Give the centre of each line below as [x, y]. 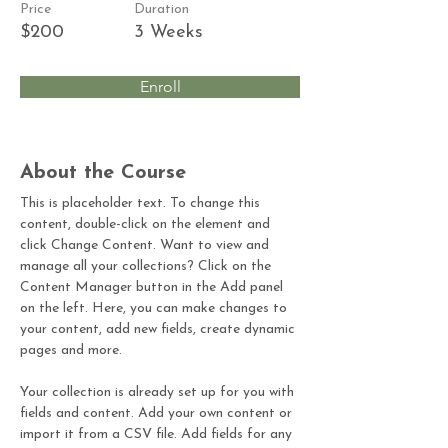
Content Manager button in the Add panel [153, 288]
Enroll [160, 87]
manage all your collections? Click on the [147, 267]
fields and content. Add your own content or [158, 414]
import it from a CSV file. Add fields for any [158, 435]
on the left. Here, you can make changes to [155, 309]
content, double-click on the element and [147, 225]
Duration [161, 10]
